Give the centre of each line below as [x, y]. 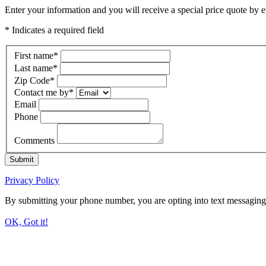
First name [34, 55]
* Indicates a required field [54, 30]
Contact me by [42, 92]
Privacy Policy [32, 180]
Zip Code [32, 80]
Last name [34, 68]
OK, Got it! [26, 221]
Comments [36, 140]
